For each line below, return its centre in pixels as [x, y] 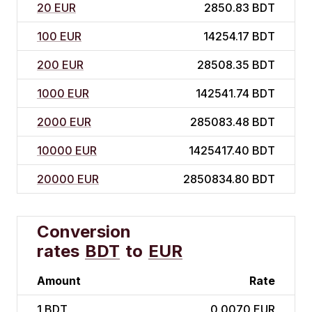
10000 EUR [67, 151]
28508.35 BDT [236, 65]
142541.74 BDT [235, 94]
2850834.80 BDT [229, 179]
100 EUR [59, 37]
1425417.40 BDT [232, 151]
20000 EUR [68, 179]
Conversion [84, 232]
